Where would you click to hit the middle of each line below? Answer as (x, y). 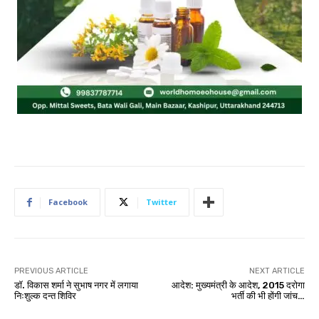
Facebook (68, 202)
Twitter (161, 202)
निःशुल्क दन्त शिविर (45, 296)
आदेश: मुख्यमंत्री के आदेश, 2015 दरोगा (238, 286)
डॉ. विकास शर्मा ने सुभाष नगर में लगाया (76, 286)
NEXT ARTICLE (277, 271)
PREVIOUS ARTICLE (51, 271)
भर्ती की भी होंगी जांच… (268, 296)
